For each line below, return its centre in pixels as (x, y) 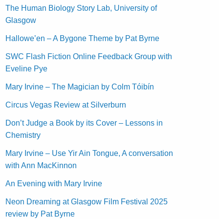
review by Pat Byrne (40, 214)
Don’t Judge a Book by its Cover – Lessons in (84, 123)
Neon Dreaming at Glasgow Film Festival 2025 (87, 201)
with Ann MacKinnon (41, 165)
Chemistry (23, 135)
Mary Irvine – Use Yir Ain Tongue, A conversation (89, 153)
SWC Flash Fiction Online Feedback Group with (89, 56)
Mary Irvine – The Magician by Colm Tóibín (81, 87)
